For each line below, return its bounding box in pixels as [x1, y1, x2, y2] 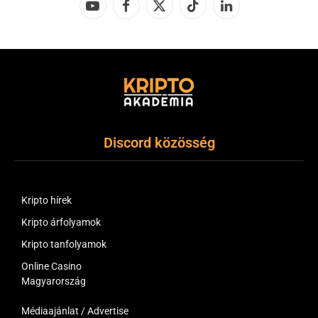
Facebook [125, 6, 168, 18]
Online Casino [21, 261, 82, 273]
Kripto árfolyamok [21, 216, 101, 229]
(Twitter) [158, 21, 197, 33]
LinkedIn [225, 6, 263, 18]
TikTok [192, 6, 220, 18]
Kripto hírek [21, 194, 72, 207]
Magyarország [21, 275, 86, 287]
